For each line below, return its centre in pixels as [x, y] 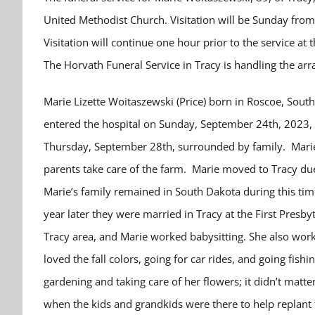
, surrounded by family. [232, 146]
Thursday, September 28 [103, 146]
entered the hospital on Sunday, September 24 [156, 124]
